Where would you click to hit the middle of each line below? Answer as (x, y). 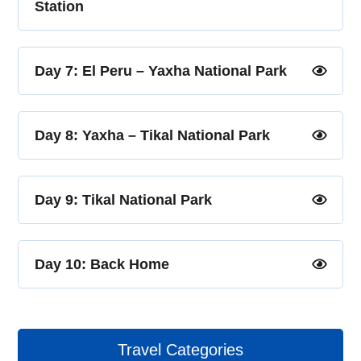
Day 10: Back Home (102, 264)
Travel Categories (180, 350)
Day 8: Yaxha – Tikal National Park (153, 135)
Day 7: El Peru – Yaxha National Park (161, 71)
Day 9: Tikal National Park (124, 200)
